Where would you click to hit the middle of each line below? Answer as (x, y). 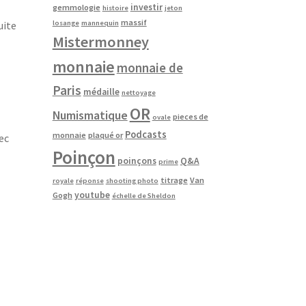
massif (134, 22)
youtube (92, 195)
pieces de (190, 116)
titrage (174, 180)
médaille (101, 92)
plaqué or (105, 135)
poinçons (137, 161)
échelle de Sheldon (143, 195)
